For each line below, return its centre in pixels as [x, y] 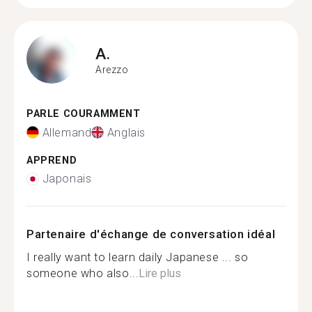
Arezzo [112, 69]
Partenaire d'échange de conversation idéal [151, 234]
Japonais [67, 179]
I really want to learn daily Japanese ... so [138, 257]
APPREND [52, 160]
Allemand [67, 132]
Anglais [126, 132]
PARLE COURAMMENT [84, 114]
